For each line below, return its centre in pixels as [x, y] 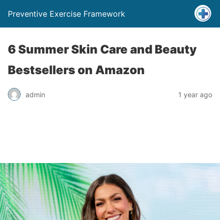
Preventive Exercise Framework [67, 14]
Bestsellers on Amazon [76, 70]
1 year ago [195, 94]
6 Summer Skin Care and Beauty [102, 49]
